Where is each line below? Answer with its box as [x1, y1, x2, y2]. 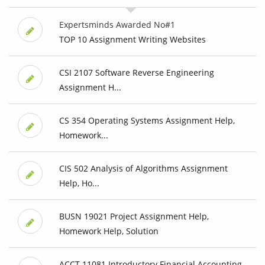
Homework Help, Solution [59, 225, 159, 237]
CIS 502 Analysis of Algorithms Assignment [59, 163, 228, 174]
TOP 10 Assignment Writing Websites [59, 34, 206, 46]
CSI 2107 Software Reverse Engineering [59, 67, 214, 79]
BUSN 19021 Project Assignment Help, [59, 211, 209, 222]
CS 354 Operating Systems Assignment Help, [59, 115, 235, 127]
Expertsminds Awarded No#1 [59, 19, 175, 31]
